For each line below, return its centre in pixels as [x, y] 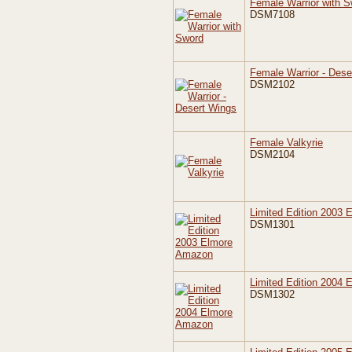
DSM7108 [272, 15]
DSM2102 [272, 84]
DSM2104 [272, 154]
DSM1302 [272, 294]
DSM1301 [272, 224]
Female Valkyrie [286, 143]
